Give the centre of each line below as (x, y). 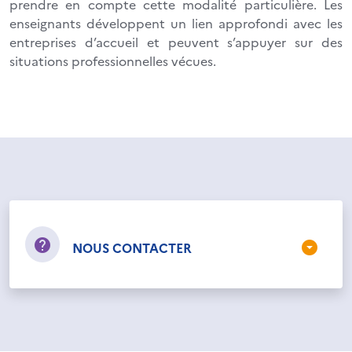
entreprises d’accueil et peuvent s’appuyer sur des (176, 42)
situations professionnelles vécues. (113, 60)
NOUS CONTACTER (132, 247)
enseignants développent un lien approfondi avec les (176, 23)
